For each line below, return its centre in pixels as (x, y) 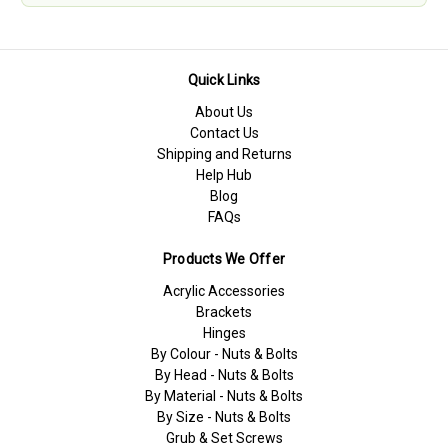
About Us (224, 112)
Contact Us (224, 133)
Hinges (224, 333)
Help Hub (224, 175)
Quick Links (224, 80)
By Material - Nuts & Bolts (224, 396)
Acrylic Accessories (224, 291)
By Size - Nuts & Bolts (224, 417)
